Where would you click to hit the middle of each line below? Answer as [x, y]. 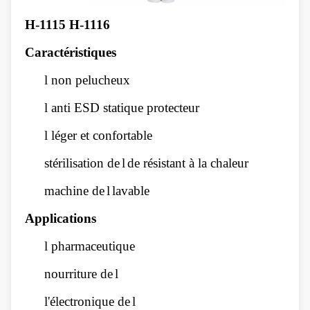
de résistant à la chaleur [188, 163]
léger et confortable [102, 135]
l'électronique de [87, 301]
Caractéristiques [71, 52]
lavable [131, 191]
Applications [61, 218]
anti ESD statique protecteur [125, 108]
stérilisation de [82, 163]
